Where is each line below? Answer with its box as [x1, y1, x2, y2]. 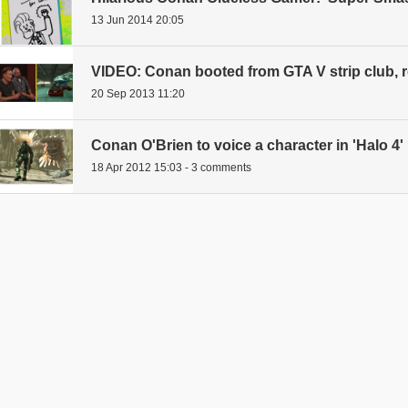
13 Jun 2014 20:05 [91, 13, 184, 26]
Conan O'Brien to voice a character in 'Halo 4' [91, 138, 403, 154]
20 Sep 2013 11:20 [91, 87, 185, 101]
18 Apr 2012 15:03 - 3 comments [91, 161, 251, 175]
